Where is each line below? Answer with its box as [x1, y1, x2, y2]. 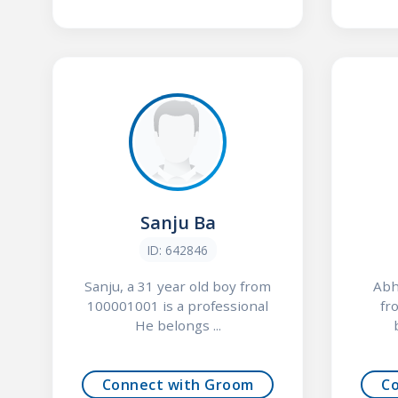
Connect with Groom [101, 374, 254, 394]
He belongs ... [134, 315, 221, 334]
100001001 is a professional [87, 296, 269, 314]
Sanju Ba [139, 211, 216, 235]
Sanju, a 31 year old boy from [84, 276, 272, 295]
